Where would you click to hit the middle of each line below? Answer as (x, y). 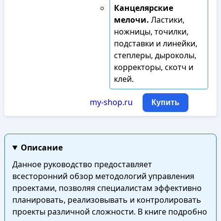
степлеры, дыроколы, (155, 55)
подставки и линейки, (155, 43)
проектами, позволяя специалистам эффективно (107, 188)
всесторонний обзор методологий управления (103, 176)
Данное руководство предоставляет (82, 164)
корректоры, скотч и (153, 67)
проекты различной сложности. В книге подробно (110, 212)
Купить (165, 102)
